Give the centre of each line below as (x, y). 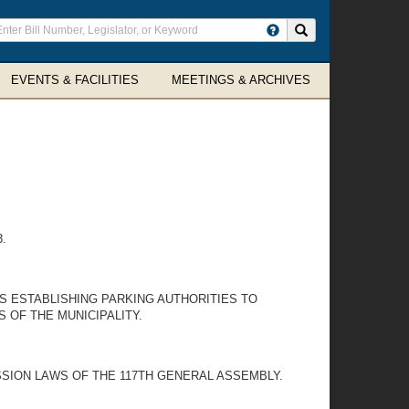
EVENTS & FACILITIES (75, 80)
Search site (336, 29)
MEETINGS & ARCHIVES (241, 80)
